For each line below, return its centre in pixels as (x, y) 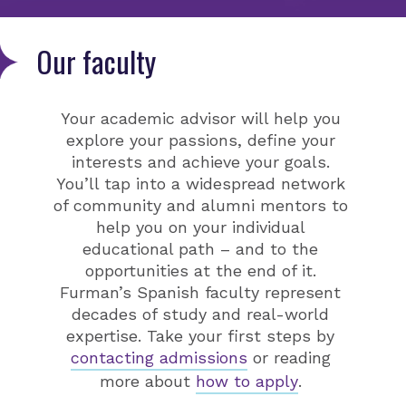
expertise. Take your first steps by (200, 336)
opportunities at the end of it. (200, 271)
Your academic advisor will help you (200, 119)
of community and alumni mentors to (200, 206)
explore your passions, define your (200, 140)
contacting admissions (159, 358)
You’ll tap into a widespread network (200, 184)
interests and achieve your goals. (200, 162)
